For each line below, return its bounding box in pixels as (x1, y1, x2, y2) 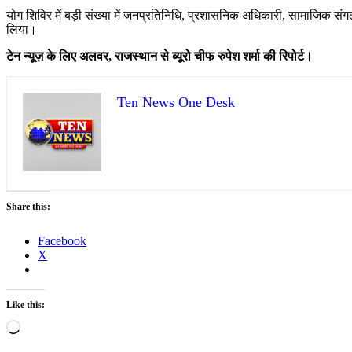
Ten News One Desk (117, 93, 235, 110)
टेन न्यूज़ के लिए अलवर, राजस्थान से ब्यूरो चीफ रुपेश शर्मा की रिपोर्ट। (6, 49, 313, 63)
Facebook (38, 233, 86, 247)
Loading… (20, 318, 74, 332)
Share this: (6, 200, 50, 212)
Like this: (6, 299, 45, 310)
